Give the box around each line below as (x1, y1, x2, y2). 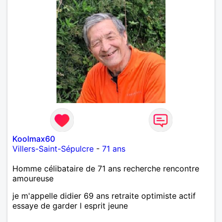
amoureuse (12, 173, 54, 183)
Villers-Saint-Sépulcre (12, 143, 94, 154)
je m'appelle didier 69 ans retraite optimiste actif (12, 190, 196, 201)
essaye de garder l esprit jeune (12, 200, 128, 211)
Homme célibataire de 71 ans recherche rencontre (12, 163, 199, 173)
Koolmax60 (12, 133, 55, 144)
